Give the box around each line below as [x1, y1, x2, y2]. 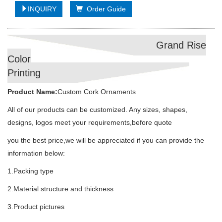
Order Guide [83, 5, 126, 13]
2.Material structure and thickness [7, 185, 113, 193]
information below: [7, 149, 65, 157]
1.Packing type [7, 167, 54, 175]
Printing [7, 67, 41, 78]
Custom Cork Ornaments [57, 88, 136, 96]
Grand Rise [156, 40, 206, 51]
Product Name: [7, 88, 57, 96]
